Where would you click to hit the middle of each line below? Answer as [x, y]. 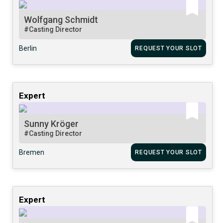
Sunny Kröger [52, 123]
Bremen [32, 152]
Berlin [28, 48]
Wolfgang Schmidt [61, 19]
